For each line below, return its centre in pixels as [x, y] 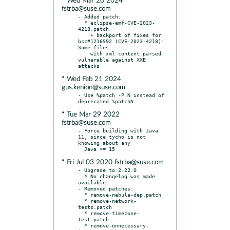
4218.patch [93, 28]
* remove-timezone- [81, 213]
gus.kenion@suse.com [93, 87]
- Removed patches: [106, 188]
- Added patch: [100, 16]
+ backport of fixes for [84, 35]
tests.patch [95, 207]
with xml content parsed [84, 53]
